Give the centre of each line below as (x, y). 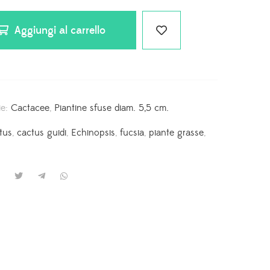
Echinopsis (93, 133)
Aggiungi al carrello (60, 30)
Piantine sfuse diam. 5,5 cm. (112, 108)
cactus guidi (42, 133)
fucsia (132, 133)
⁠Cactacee (30, 108)
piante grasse (177, 133)
